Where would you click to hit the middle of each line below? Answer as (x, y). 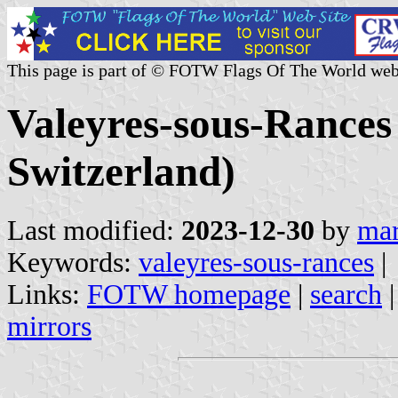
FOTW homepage (189, 294)
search (346, 294)
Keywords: (73, 262)
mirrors (49, 326)
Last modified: (94, 230)
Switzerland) (121, 172)
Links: (47, 294)
